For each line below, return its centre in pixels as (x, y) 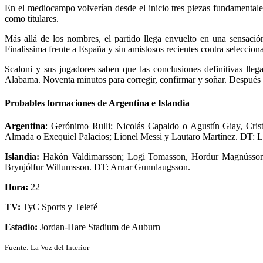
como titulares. (32, 19)
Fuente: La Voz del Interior (47, 247)
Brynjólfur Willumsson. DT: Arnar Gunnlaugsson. (97, 167)
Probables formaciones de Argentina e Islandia (97, 103)
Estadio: (21, 227)
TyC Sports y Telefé (60, 207)
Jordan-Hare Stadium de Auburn (99, 227)
